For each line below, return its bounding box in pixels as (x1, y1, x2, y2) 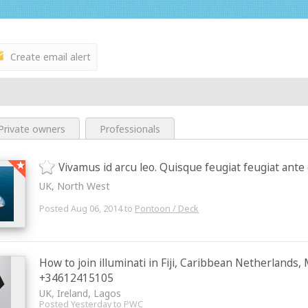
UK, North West (39, 179, 110, 192)
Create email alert (10, 50, 91, 63)
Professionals (100, 122, 160, 135)
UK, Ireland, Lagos (39, 287, 121, 300)
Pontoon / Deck (135, 203, 199, 214)
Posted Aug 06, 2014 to (39, 203, 135, 214)
